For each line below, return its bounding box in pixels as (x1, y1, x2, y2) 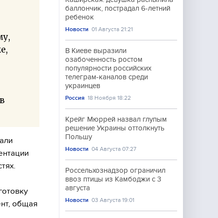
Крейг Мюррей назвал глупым (65, 115, 167, 123)
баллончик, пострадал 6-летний (65, 4, 170, 12)
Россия (65, 94, 85, 101)
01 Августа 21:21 (91, 26, 133, 33)
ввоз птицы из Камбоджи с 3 (65, 175, 161, 183)
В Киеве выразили (65, 47, 127, 54)
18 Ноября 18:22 (88, 94, 131, 101)
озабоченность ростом (65, 55, 143, 63)
